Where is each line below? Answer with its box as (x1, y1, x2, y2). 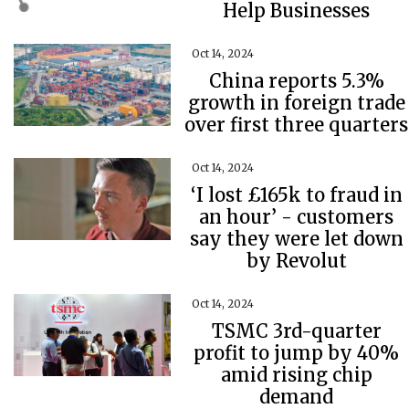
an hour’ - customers (199, 205, 394, 228)
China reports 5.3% (208, 69, 384, 92)
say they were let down (189, 227, 404, 250)
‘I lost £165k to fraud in (190, 184, 403, 206)
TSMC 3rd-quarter (211, 320, 382, 342)
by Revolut (246, 249, 347, 272)
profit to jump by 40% (194, 341, 400, 364)
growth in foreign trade (187, 91, 405, 114)
